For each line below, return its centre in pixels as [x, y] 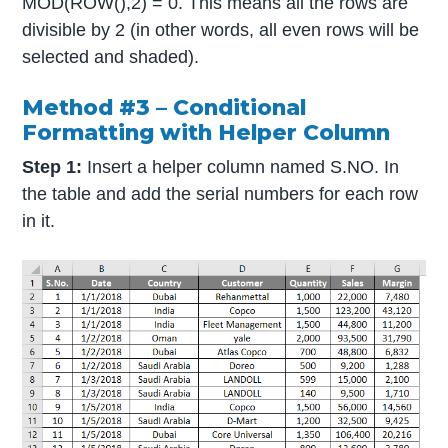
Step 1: [52, 166]
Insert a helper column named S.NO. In [241, 166]
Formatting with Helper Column [206, 132]
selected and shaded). [111, 56]
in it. [39, 220]
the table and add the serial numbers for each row [220, 193]
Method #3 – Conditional [164, 107]
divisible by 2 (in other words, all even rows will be [221, 29]
